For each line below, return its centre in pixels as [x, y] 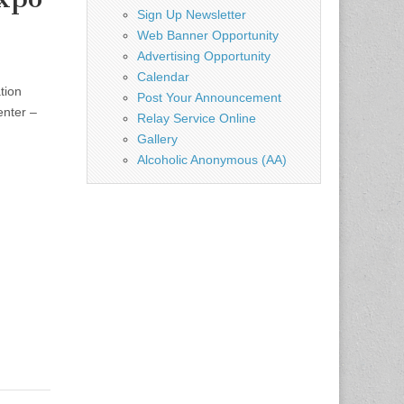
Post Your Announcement [209, 97]
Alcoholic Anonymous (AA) [212, 159]
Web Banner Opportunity [208, 35]
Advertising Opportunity [204, 55]
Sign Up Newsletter [192, 14]
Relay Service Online [197, 118]
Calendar [163, 76]
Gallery [157, 138]
